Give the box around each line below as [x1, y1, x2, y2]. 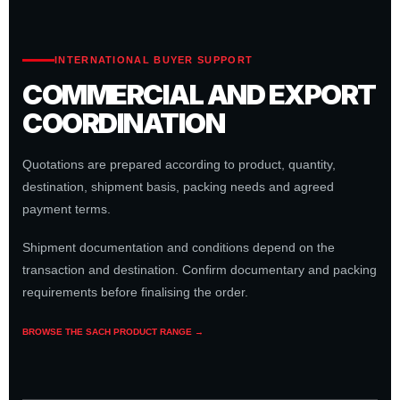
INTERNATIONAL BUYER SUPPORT [54, 54, 254, 65]
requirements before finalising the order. [22, 285, 248, 299]
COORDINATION [22, 106, 224, 139]
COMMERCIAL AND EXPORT [22, 78, 376, 111]
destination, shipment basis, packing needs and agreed [22, 179, 334, 194]
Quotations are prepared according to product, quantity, [22, 157, 336, 171]
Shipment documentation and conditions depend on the [22, 240, 335, 254]
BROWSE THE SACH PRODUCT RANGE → [22, 327, 204, 337]
